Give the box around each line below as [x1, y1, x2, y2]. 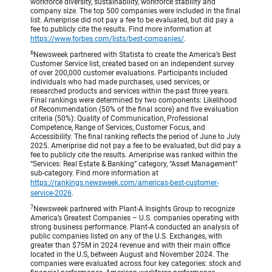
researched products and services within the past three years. [30, 87, 229, 96]
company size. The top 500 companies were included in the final [30, 7, 240, 16]
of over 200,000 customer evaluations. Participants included [30, 69, 228, 78]
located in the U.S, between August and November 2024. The [30, 250, 228, 259]
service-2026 [30, 189, 72, 198]
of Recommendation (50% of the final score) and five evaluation [30, 105, 239, 114]
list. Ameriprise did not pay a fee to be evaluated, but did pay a [30, 16, 234, 25]
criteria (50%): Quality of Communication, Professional [30, 114, 208, 123]
